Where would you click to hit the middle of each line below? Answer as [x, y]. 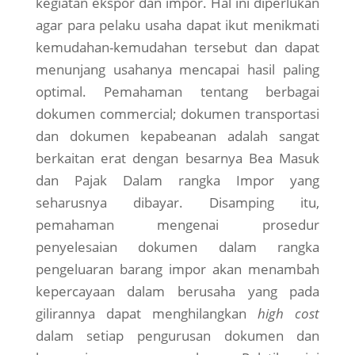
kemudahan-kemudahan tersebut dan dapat [177, 48]
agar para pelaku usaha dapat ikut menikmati [177, 25]
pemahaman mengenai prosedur [177, 225]
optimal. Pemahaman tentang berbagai [177, 92]
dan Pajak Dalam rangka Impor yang [177, 181]
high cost [289, 314]
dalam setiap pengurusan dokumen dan [177, 336]
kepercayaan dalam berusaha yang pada [177, 292]
